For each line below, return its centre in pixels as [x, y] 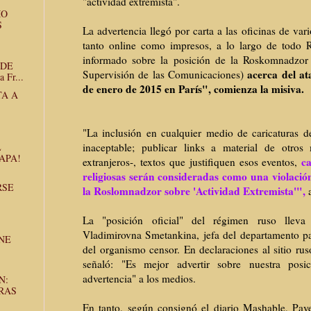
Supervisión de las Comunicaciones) [165, 75]
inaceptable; [112, 148]
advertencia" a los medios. [139, 279]
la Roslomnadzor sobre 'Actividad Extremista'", [195, 191]
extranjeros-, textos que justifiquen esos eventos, [192, 162]
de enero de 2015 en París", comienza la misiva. [195, 89]
